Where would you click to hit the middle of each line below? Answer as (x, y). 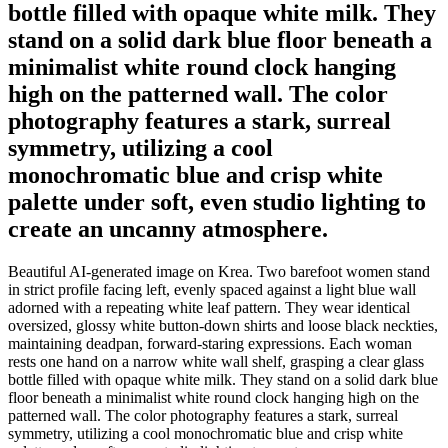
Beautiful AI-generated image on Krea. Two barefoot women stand (219, 271)
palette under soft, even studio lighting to (217, 201)
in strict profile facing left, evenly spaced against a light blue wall (212, 289)
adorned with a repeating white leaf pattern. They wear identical (209, 307)
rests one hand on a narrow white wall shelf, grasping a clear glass (216, 361)
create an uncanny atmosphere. (168, 228)
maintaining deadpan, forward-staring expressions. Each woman (210, 343)
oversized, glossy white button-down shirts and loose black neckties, (223, 325)
